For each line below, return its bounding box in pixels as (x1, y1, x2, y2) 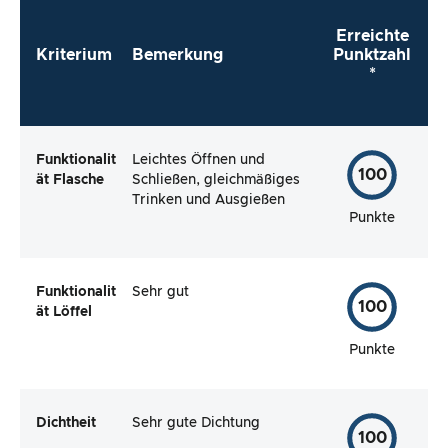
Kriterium (36, 46, 112, 63)
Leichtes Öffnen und (132, 153, 265, 168)
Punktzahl (333, 46, 411, 63)
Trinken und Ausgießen (132, 193, 285, 208)
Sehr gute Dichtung (132, 416, 260, 431)
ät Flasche (36, 173, 104, 188)
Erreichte (335, 27, 409, 44)
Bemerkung (132, 46, 223, 63)
